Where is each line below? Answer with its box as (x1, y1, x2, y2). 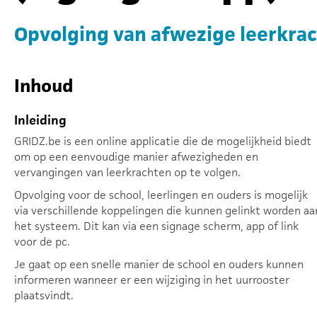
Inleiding (14, 112, 67, 128)
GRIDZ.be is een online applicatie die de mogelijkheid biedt (14, 134, 311, 149)
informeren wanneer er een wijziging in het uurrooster (14, 272, 289, 287)
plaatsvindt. (14, 288, 74, 303)
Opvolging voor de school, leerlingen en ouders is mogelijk (14, 188, 308, 202)
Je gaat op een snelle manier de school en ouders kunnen (14, 257, 304, 272)
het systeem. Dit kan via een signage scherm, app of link (14, 219, 299, 234)
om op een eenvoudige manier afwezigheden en (14, 149, 258, 164)
